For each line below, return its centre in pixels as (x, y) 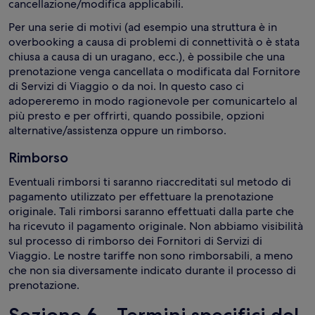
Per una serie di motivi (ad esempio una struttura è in (143, 27)
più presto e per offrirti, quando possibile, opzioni (136, 116)
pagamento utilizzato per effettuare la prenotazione (141, 197)
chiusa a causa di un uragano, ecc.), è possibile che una (147, 57)
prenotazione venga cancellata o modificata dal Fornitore (154, 71)
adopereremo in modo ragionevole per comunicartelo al (153, 101)
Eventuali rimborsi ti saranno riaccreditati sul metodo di (150, 182)
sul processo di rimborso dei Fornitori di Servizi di (135, 241)
